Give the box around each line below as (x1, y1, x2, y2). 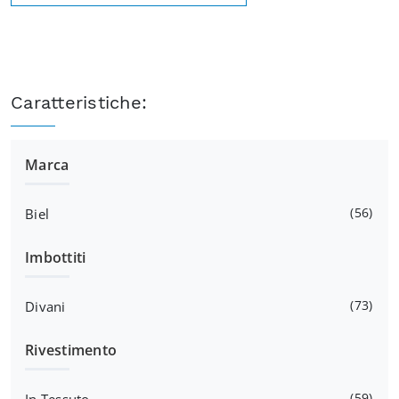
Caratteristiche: (11, 92, 147, 114)
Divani (25, 297, 66, 316)
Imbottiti (25, 248, 86, 268)
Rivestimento (25, 340, 117, 361)
